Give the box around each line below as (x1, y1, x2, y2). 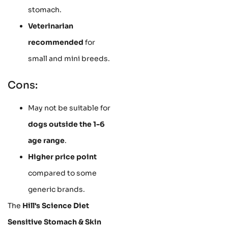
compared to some (28, 168, 97, 178)
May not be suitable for (28, 103, 110, 113)
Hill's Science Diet (22, 201, 89, 211)
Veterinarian (28, 21, 73, 31)
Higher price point (28, 152, 97, 162)
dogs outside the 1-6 (28, 120, 105, 129)
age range (28, 136, 65, 146)
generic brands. (28, 185, 85, 194)
